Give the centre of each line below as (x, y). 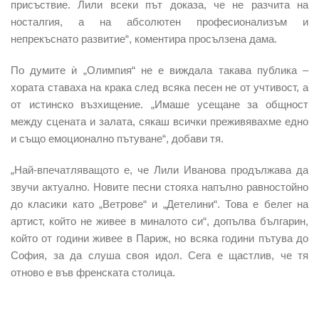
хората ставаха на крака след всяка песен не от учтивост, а (159, 87)
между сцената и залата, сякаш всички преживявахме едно (159, 121)
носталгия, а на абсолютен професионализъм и (159, 21)
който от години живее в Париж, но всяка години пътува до (159, 238)
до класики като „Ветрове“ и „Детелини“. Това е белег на (159, 204)
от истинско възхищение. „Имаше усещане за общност (159, 104)
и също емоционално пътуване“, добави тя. (117, 138)
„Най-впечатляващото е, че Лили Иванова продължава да (159, 169)
